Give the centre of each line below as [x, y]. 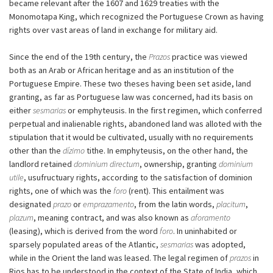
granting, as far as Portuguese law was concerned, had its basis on [131, 97]
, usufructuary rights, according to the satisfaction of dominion [138, 177]
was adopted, [219, 244]
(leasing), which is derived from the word [84, 231]
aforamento [211, 217]
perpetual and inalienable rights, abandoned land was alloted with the [136, 123]
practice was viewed [209, 56]
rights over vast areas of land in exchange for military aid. [113, 30]
